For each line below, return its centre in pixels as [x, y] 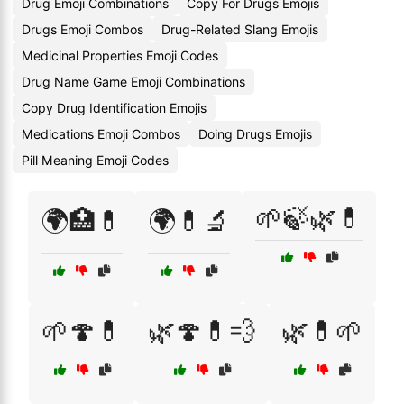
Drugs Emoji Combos [83, 29]
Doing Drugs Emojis [255, 134]
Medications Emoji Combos [101, 134]
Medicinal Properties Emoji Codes [120, 55]
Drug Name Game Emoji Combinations [133, 82]
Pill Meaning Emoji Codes [95, 160]
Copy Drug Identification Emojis [114, 108]
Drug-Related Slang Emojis [240, 29]
